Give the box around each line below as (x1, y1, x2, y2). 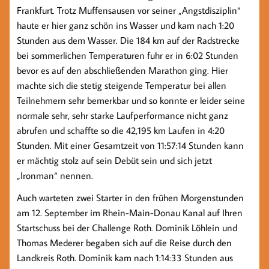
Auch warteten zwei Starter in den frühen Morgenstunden (17, 192, 244, 204)
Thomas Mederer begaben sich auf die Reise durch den (17, 237, 232, 249)
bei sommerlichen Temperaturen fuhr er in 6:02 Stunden (17, 49, 238, 62)
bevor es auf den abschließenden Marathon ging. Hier (17, 64, 228, 77)
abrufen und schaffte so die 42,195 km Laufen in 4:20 (17, 124, 225, 137)
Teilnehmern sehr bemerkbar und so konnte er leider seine (17, 94, 245, 107)
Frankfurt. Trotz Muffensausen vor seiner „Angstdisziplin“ (17, 4, 241, 17)
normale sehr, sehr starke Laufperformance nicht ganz (17, 109, 228, 122)
